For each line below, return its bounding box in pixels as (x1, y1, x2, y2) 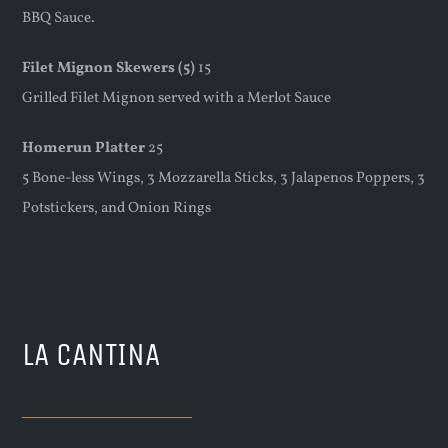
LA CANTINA (22, 335, 161, 373)
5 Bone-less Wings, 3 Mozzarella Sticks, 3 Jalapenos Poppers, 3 (22, 168, 426, 190)
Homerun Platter (22, 138, 146, 160)
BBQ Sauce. (22, 8, 96, 30)
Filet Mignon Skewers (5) (22, 58, 196, 80)
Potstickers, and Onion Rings (22, 198, 212, 220)
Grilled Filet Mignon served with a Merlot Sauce (22, 88, 332, 110)
